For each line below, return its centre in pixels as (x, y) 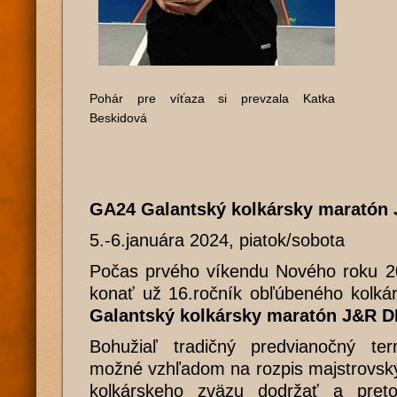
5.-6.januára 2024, (162, 240)
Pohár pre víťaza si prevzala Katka (212, 98)
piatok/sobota (292, 240)
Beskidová (118, 118)
